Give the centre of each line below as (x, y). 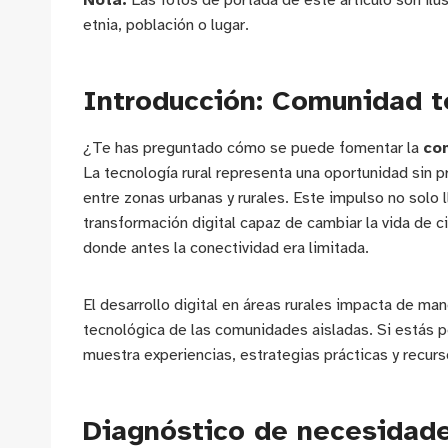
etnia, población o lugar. (166, 25)
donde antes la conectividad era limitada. (226, 248)
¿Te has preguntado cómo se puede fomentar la (253, 148)
